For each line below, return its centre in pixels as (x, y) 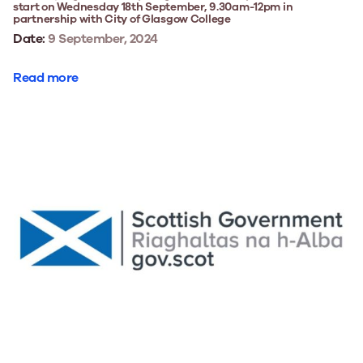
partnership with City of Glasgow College (122, 19)
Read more (46, 77)
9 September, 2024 (101, 38)
